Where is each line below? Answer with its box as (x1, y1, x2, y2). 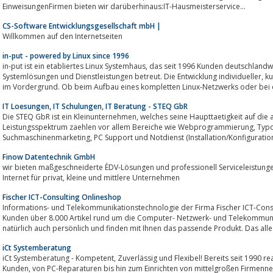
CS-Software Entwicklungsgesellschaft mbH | (2, 20, 161, 31)
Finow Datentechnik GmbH (2, 151, 95, 162)
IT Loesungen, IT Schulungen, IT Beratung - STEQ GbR (2, 101, 188, 112)
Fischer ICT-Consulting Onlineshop (2, 191, 121, 202)
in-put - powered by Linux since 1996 (2, 50, 129, 61)
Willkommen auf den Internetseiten (2, 30, 122, 41)
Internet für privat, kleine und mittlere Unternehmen (66, 172, 180, 183)
